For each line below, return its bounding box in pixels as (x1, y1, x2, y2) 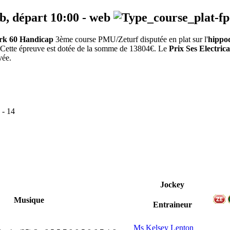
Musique (13, 196, 44, 205)
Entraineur (152, 200, 192, 209)
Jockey (160, 180, 184, 189)
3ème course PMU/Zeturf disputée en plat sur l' (53, 35, 208, 44)
